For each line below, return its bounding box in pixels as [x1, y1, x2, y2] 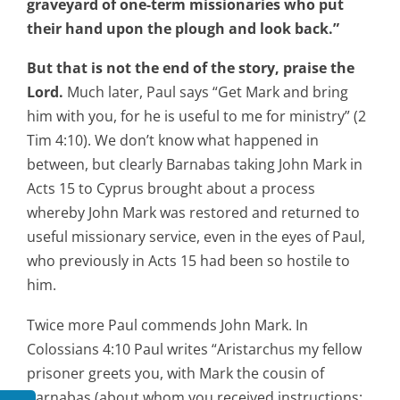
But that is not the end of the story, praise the [27, 58, 354, 79]
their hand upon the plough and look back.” [27, 18, 339, 38]
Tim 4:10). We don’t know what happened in [27, 130, 319, 151]
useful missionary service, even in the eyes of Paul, [27, 227, 365, 247]
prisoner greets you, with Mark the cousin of [27, 362, 324, 383]
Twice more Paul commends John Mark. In [27, 314, 308, 335]
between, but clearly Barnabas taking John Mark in [27, 154, 362, 175]
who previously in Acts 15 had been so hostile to [27, 251, 350, 271]
